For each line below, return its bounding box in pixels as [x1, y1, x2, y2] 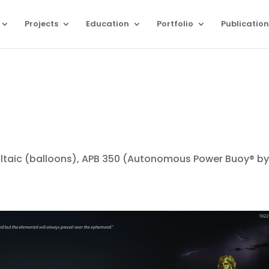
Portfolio [157, 18, 193, 29]
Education [86, 18, 129, 29]
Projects [25, 18, 58, 29]
